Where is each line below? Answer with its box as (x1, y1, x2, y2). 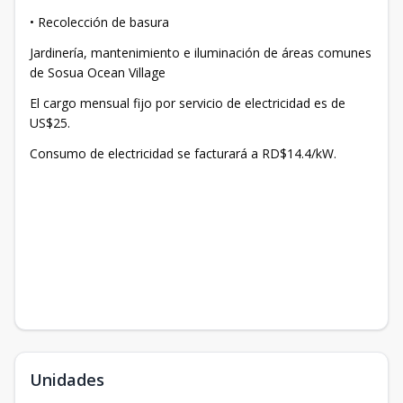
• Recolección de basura (30, 13, 169, 31)
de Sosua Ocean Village (30, 64, 166, 82)
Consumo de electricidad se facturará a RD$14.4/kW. (30, 145, 336, 163)
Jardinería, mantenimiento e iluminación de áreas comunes (30, 44, 372, 62)
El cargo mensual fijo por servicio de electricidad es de (30, 94, 345, 112)
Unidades (30, 369, 104, 391)
